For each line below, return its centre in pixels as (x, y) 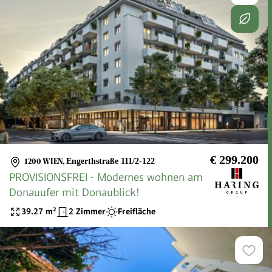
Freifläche (137, 212)
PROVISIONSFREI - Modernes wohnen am (106, 177)
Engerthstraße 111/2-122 (110, 161)
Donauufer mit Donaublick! (74, 192)
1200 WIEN (43, 161)
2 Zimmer (87, 212)
